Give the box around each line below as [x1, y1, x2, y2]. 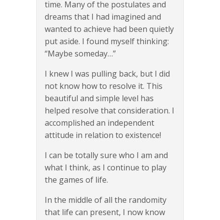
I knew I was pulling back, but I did [45, 68, 170, 80]
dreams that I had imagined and [45, 11, 161, 23]
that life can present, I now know [45, 207, 165, 218]
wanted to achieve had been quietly [45, 24, 174, 35]
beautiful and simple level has [45, 93, 154, 104]
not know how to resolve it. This [45, 81, 163, 92]
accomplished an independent [45, 117, 154, 129]
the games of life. [45, 174, 108, 186]
